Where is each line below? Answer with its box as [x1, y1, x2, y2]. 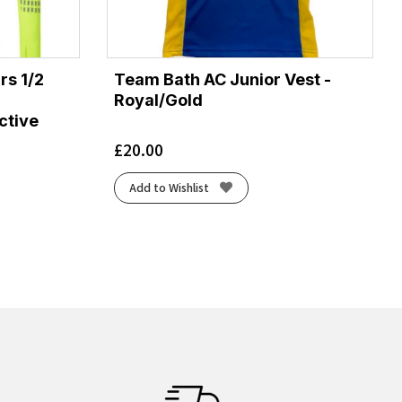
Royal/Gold [113, 90, 203, 109]
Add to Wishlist [129, 179, 210, 197]
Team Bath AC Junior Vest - [113, 69, 331, 89]
